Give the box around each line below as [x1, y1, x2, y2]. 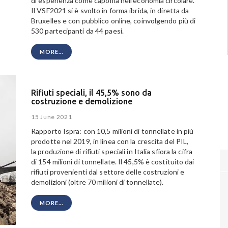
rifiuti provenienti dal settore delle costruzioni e [31, 167, 185, 177]
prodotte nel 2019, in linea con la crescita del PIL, [31, 137, 189, 146]
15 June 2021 [31, 113, 72, 121]
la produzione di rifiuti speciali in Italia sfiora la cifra [31, 147, 192, 156]
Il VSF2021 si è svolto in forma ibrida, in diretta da [31, 6, 189, 15]
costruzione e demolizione [31, 96, 132, 106]
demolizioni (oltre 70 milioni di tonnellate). [31, 178, 164, 187]
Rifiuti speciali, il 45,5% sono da [31, 88, 152, 97]
